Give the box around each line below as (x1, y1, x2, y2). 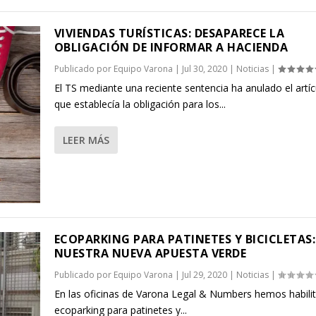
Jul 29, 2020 (181, 268, 227, 281)
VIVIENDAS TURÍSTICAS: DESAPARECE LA (54, 25, 285, 42)
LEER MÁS (62, 133, 109, 147)
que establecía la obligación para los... (54, 97, 226, 111)
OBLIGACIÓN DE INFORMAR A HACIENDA (54, 39, 288, 56)
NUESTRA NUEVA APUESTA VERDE (54, 245, 247, 261)
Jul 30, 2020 (181, 63, 227, 75)
